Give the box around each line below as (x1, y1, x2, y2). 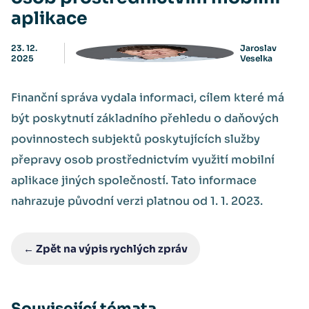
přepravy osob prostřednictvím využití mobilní (11, 152, 275, 167)
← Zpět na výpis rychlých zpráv (23, 242, 188, 255)
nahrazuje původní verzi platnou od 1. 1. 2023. (11, 194, 263, 208)
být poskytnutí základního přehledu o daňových (11, 111, 279, 126)
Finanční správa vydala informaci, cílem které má (11, 90, 284, 105)
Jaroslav (239, 43, 277, 53)
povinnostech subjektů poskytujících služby (11, 132, 260, 146)
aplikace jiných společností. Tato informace (11, 173, 257, 188)
